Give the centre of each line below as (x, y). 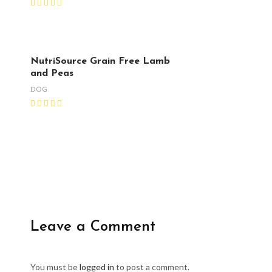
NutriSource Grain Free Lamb (100, 61)
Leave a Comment (93, 227)
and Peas (52, 73)
